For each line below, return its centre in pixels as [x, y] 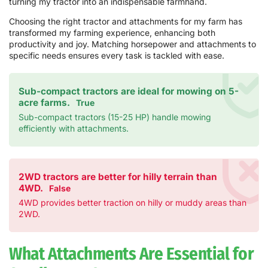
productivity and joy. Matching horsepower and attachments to [133, 44]
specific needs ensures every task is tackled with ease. [117, 55]
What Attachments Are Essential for [131, 254]
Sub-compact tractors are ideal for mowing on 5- [129, 91]
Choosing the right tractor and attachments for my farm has [126, 21]
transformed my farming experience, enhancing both [112, 32]
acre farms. [44, 102]
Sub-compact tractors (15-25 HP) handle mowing [115, 117]
